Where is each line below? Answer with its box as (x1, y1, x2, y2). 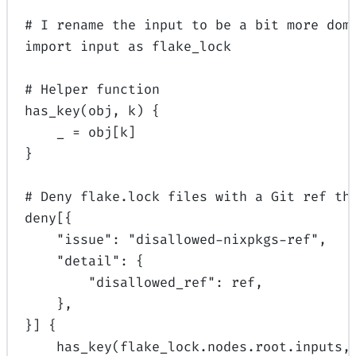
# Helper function (25, 80, 161, 99)
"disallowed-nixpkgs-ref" (128, 230, 319, 249)
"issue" (56, 230, 113, 249)
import (25, 37, 73, 56)
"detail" (56, 252, 121, 270)
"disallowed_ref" (88, 273, 216, 292)
